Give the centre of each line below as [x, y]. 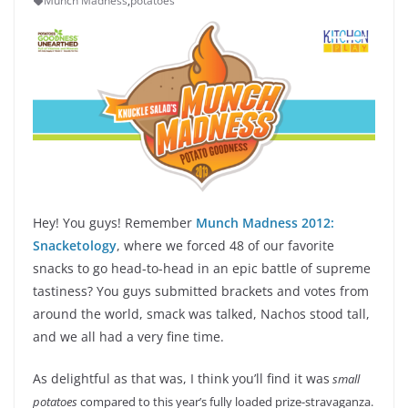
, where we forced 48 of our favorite [225, 246]
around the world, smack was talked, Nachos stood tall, [201, 314]
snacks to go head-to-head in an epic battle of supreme [202, 269]
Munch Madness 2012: [265, 223]
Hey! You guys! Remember [114, 223]
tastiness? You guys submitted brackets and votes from [201, 291]
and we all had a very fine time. [128, 337]
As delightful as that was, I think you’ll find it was [181, 379]
